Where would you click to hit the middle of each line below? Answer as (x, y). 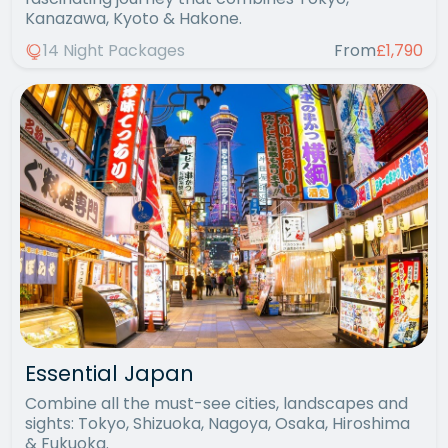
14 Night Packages (114, 50)
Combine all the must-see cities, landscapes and (216, 403)
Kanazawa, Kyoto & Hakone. (133, 18)
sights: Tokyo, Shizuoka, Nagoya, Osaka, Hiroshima (217, 423)
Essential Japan (109, 373)
